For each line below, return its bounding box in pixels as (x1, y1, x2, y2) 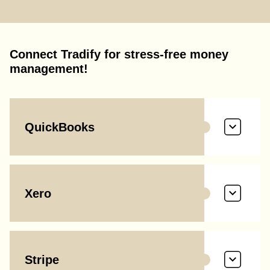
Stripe (25, 253, 59, 266)
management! (10, 62, 88, 76)
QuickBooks (25, 120, 95, 134)
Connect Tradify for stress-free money (10, 48, 228, 61)
